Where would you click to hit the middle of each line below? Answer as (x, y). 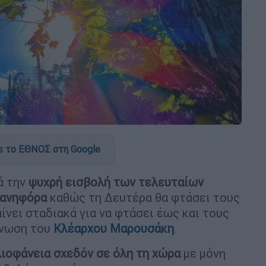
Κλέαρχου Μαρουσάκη (114, 228)
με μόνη (203, 253)
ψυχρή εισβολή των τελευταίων (116, 182)
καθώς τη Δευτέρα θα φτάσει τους (143, 197)
